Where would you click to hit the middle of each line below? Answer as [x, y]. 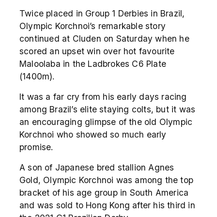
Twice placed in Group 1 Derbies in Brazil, [102, 13]
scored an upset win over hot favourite [97, 51]
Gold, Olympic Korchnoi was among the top [107, 180]
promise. [36, 147]
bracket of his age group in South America [104, 192]
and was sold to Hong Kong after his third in [107, 205]
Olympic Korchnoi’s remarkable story [93, 26]
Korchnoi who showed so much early [93, 134]
